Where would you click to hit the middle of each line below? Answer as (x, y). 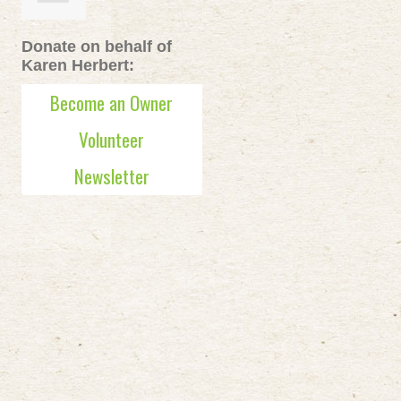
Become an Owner (112, 102)
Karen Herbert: (77, 65)
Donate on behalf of (96, 47)
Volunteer (112, 139)
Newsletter (111, 176)
